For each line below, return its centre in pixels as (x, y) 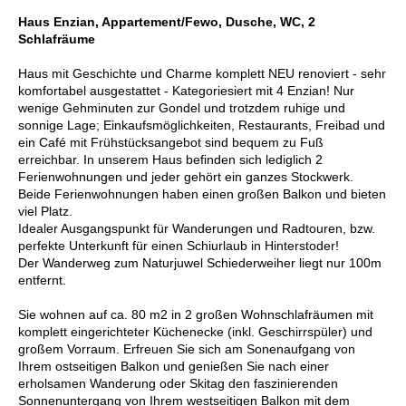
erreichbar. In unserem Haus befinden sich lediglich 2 (170, 159)
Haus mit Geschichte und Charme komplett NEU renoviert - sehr (202, 73)
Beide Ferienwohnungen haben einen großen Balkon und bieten (202, 193)
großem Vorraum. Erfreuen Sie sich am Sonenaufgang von (187, 348)
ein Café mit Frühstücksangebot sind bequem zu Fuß (171, 142)
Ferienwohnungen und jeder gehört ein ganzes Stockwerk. (186, 176)
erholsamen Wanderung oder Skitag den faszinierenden (178, 383)
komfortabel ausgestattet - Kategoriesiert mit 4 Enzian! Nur (186, 90)
